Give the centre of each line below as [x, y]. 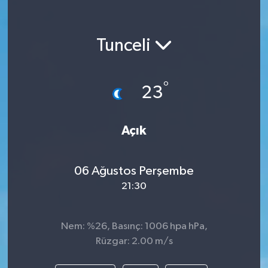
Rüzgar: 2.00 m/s [134, 242]
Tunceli [125, 46]
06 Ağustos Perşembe [134, 171]
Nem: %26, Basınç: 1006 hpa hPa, [134, 227]
